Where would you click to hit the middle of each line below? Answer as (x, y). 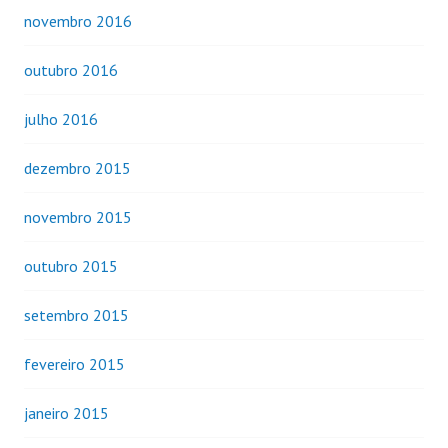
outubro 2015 (71, 265)
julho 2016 (61, 118)
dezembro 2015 (77, 167)
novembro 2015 (78, 216)
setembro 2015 (76, 314)
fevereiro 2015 (74, 363)
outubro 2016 (71, 69)
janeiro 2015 (66, 412)
